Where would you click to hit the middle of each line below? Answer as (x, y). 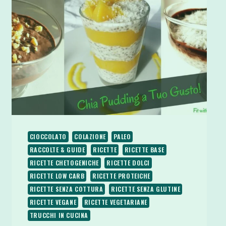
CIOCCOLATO (48, 136)
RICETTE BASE (144, 149)
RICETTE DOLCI (128, 162)
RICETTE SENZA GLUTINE (146, 189)
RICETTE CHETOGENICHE (64, 162)
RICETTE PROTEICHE (121, 176)
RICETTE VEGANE (53, 202)
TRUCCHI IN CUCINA (59, 215)
